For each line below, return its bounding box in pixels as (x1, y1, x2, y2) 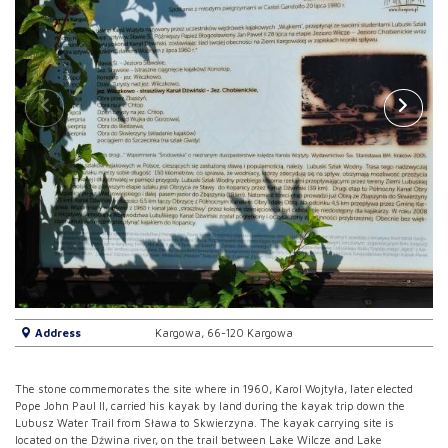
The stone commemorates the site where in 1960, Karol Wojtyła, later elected (15, 382, 413, 396)
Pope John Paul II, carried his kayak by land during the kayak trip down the (15, 399, 405, 413)
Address (31, 326, 81, 340)
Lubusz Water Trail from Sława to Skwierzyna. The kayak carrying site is (15, 416, 394, 430)
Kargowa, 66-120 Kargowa (154, 326, 293, 340)
